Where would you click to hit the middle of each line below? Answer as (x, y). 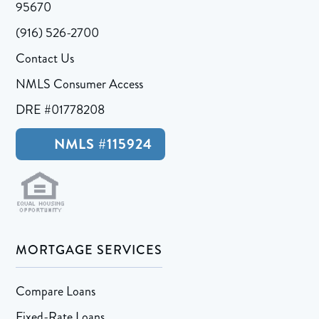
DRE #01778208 (61, 110)
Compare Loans (56, 292)
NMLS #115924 (102, 145)
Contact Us (45, 59)
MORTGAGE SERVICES (89, 250)
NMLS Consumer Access (80, 84)
